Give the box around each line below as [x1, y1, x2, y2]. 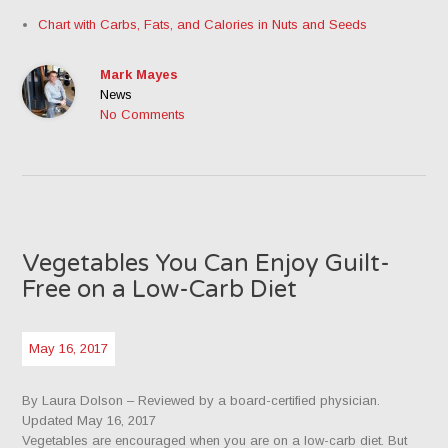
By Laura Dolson [22, 393, 128, 409]
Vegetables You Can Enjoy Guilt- [22, 249, 391, 279]
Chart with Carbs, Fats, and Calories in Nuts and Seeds [38, 17, 368, 33]
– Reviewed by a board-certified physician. [127, 393, 381, 409]
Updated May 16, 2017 [22, 413, 157, 429]
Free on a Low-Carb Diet [22, 275, 298, 305]
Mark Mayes [100, 67, 179, 83]
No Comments [100, 107, 186, 123]
